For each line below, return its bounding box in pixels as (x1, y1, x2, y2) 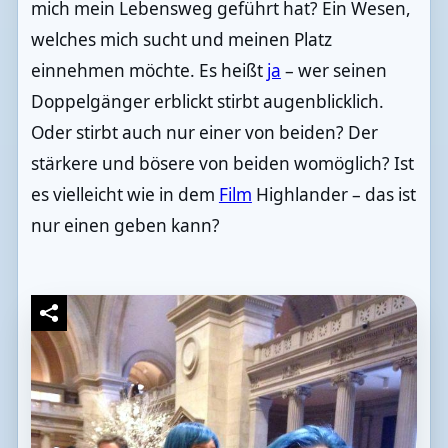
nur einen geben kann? (30, 214, 220, 238)
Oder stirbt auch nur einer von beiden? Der (30, 121, 378, 145)
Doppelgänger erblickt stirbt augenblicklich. (30, 90, 384, 114)
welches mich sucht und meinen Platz (30, 28, 332, 52)
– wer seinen (280, 59, 387, 83)
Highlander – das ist (251, 183, 416, 207)
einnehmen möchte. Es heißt (30, 59, 267, 83)
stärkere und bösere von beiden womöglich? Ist (30, 152, 414, 176)
